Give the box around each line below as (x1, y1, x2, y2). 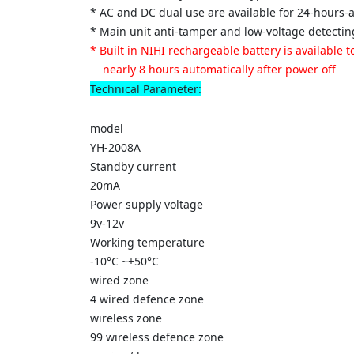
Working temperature (90, 235, 205, 250)
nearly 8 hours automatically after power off (90, 62, 336, 77)
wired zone (90, 273, 149, 288)
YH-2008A (90, 140, 141, 155)
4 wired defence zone (90, 292, 210, 307)
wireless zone (90, 311, 162, 326)
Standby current (90, 159, 176, 174)
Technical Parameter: (90, 81, 201, 96)
